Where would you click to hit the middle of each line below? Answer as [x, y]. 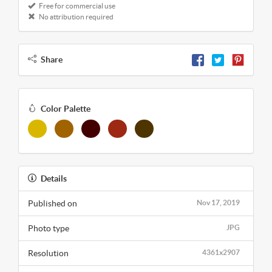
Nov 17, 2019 [218, 203]
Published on [53, 204]
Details [54, 179]
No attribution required [76, 16]
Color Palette [66, 109]
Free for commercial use [76, 5]
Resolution [48, 253]
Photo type [49, 229]
